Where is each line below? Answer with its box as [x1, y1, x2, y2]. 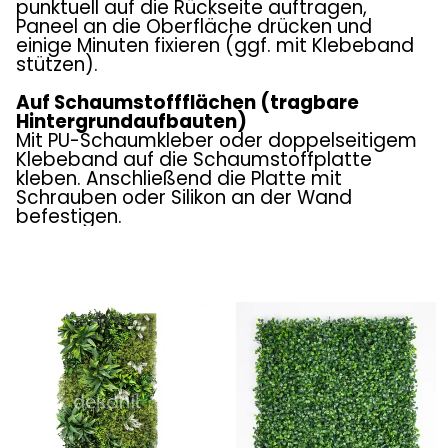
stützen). [16, 51, 98, 78]
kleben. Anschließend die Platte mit [16, 165, 342, 192]
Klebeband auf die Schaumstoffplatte [16, 146, 372, 173]
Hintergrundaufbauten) [16, 108, 247, 135]
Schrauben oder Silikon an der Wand [16, 184, 352, 211]
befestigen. [16, 203, 122, 230]
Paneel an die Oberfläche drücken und [16, 13, 372, 40]
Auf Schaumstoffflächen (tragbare [16, 89, 359, 116]
